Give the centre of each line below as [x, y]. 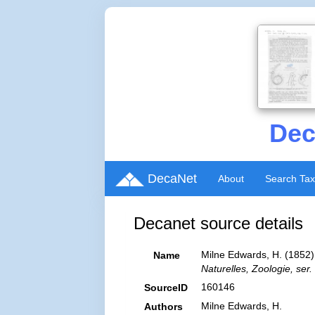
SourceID [166, 288]
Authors [164, 307]
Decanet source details [219, 223]
